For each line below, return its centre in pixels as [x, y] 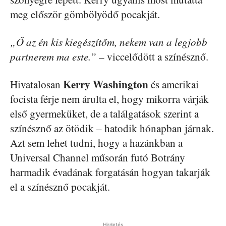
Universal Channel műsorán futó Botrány [98, 157]
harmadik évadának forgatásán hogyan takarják [110, 172]
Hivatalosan [37, 84]
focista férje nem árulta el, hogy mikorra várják [109, 99]
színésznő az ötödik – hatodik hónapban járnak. [112, 128]
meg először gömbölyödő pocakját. [85, 14]
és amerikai [174, 84]
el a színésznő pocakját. [60, 187]
